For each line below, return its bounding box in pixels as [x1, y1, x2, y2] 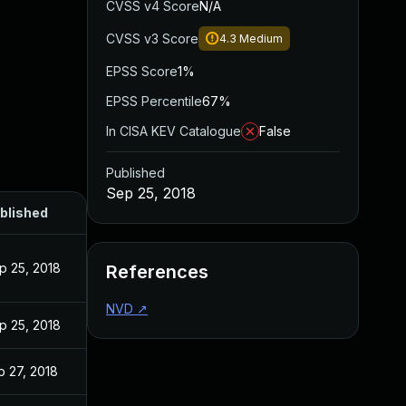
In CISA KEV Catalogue [106, 123, 241, 139]
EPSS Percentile [106, 93, 202, 109]
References [106, 261, 208, 283]
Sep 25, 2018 [106, 184, 196, 202]
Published [106, 165, 165, 180]
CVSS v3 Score [106, 31, 198, 46]
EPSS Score [106, 63, 178, 79]
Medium [239, 32, 283, 45]
